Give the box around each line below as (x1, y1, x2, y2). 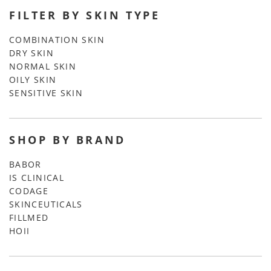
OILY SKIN (9, 74, 57, 86)
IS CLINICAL (9, 172, 65, 184)
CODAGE (9, 185, 49, 197)
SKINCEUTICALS (9, 198, 83, 211)
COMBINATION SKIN (9, 34, 105, 46)
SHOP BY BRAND (9, 132, 126, 147)
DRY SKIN (9, 47, 54, 59)
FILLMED (9, 212, 49, 224)
